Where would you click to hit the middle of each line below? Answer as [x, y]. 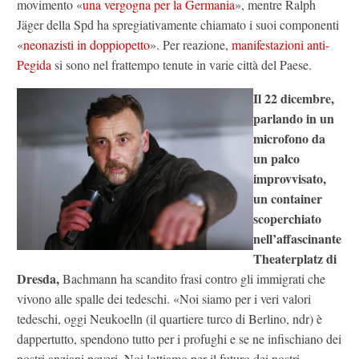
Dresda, [38, 279]
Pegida [34, 64]
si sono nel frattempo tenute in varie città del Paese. [182, 64]
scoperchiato [287, 219]
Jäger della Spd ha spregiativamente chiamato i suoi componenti [178, 24]
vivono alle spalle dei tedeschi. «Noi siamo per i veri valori [164, 299]
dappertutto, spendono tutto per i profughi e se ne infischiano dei [179, 339]
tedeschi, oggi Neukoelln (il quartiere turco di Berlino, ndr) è [169, 319]
